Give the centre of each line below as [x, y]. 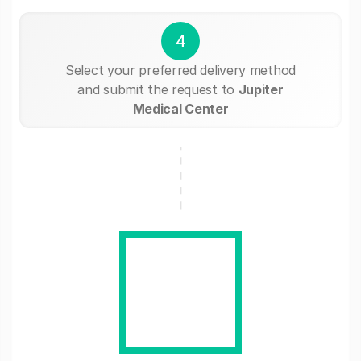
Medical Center [180, 108]
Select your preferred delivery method [180, 70]
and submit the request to [158, 89]
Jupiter [261, 89]
